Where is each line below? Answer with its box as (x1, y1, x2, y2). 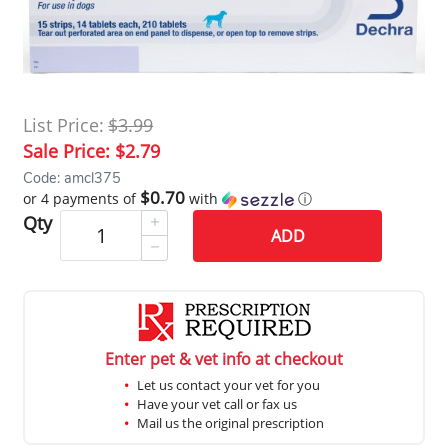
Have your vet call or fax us (137, 395, 297, 414)
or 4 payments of (23, 189, 141, 209)
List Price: (23, 113, 105, 138)
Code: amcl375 (23, 168, 122, 189)
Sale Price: (23, 139, 116, 164)
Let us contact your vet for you (137, 376, 320, 395)
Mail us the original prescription (137, 414, 324, 433)
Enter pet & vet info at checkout (105, 348, 343, 371)
